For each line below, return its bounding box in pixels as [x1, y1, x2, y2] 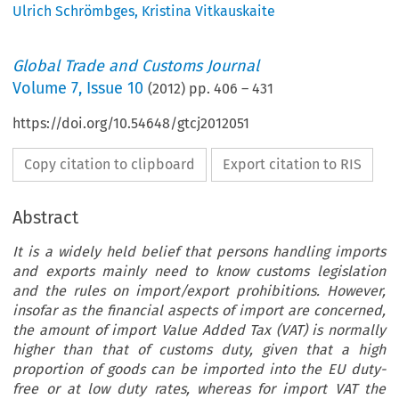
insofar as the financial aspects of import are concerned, [12, 302, 386, 320]
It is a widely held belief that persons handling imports [12, 243, 386, 261]
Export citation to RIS [223, 156, 362, 174]
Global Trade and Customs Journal [12, 56, 260, 77]
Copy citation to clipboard [24, 156, 196, 174]
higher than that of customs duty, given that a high [12, 341, 386, 359]
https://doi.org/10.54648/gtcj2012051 [12, 115, 250, 133]
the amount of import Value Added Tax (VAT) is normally [12, 322, 386, 339]
